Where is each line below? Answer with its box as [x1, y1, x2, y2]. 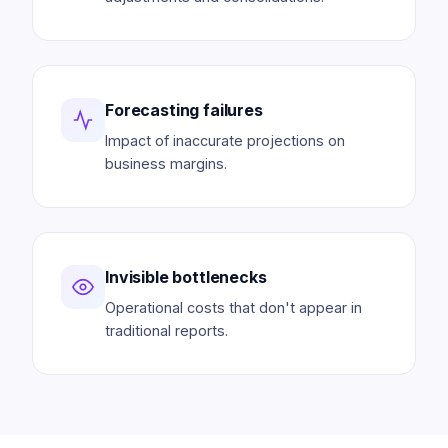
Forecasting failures [105, 100, 263, 120]
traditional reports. [105, 322, 228, 339]
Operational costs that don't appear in [105, 299, 362, 316]
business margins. [105, 155, 227, 172]
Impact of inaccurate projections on [105, 132, 345, 149]
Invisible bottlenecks [105, 267, 267, 287]
